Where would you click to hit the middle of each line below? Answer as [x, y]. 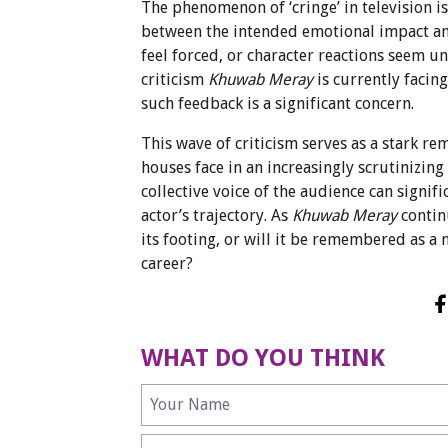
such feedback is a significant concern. [278, 103]
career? [167, 263]
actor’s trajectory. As [217, 215]
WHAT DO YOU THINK [263, 357]
